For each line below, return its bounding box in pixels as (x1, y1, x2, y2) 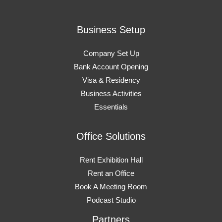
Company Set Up (83, 49, 139, 57)
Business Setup (77, 24, 145, 35)
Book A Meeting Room (75, 182, 147, 191)
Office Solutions (76, 130, 146, 142)
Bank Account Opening (74, 62, 148, 71)
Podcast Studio (86, 196, 136, 204)
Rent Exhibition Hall (79, 156, 143, 164)
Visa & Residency (82, 76, 140, 84)
